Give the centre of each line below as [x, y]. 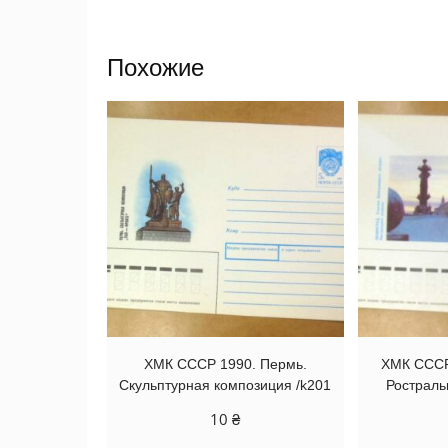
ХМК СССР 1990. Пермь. [225, 364]
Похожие [155, 67]
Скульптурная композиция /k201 [225, 385]
